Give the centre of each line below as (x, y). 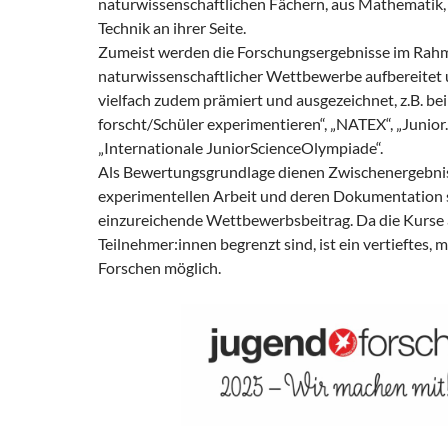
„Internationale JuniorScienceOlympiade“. (242, 147)
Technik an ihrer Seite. (175, 27)
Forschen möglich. (159, 267)
